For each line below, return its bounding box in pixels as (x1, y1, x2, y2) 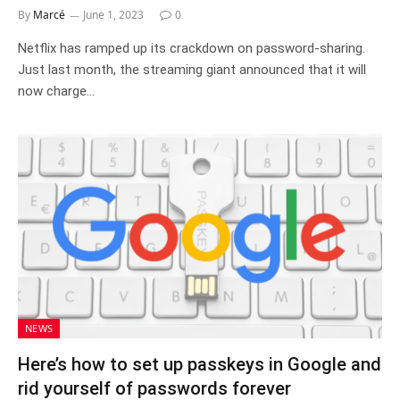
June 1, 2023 (83, 6, 144, 22)
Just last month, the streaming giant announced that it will (18, 61, 366, 78)
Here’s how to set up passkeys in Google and (18, 354, 381, 375)
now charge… (18, 82, 95, 99)
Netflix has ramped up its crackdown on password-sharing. (18, 39, 365, 56)
